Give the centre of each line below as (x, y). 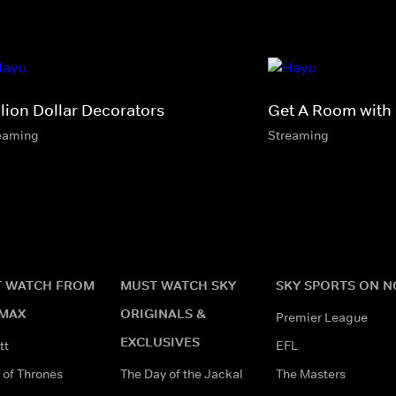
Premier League (322, 317)
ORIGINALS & (163, 313)
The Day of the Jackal (182, 373)
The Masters (311, 373)
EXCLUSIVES (160, 341)
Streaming (298, 135)
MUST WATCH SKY (178, 285)
